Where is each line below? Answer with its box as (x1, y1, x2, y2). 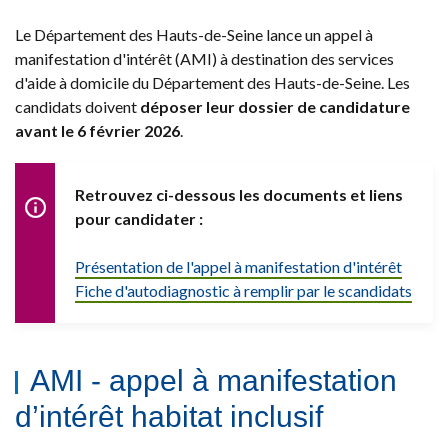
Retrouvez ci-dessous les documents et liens (75, 184, 403, 204)
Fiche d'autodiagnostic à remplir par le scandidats (75, 280, 412, 300)
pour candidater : (75, 208, 203, 228)
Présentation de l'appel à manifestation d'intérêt (75, 256, 402, 276)
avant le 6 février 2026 (15, 120, 180, 140)
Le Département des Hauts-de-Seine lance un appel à (15, 24, 373, 44)
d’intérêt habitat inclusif (15, 399, 323, 433)
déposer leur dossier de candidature (140, 96, 410, 116)
